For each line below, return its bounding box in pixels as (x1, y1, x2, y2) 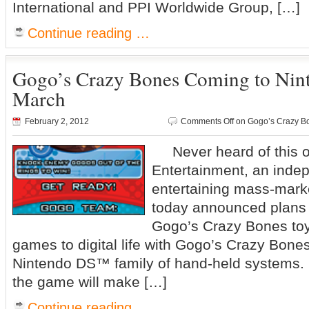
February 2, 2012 (25, 117, 89, 126)
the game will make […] (12, 274, 167, 290)
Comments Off (181, 117, 234, 126)
